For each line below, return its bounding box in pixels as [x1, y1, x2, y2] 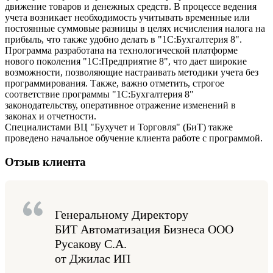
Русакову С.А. [55, 236, 127, 250]
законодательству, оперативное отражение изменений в [5, 100, 236, 111]
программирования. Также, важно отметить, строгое [5, 78, 224, 89]
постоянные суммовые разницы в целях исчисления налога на [5, 23, 265, 34]
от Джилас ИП [55, 251, 130, 265]
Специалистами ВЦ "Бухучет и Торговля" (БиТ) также [5, 122, 233, 133]
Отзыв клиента [5, 155, 86, 168]
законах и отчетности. [5, 111, 96, 122]
